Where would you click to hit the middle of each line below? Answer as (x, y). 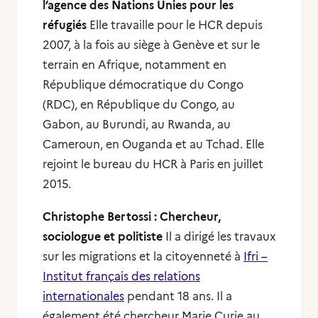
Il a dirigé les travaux (219, 237)
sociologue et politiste (103, 237)
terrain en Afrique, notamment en (135, 65)
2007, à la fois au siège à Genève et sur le (151, 45)
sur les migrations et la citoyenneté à (143, 257)
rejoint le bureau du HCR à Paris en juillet (153, 164)
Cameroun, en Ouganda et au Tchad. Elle (153, 144)
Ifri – (256, 257)
